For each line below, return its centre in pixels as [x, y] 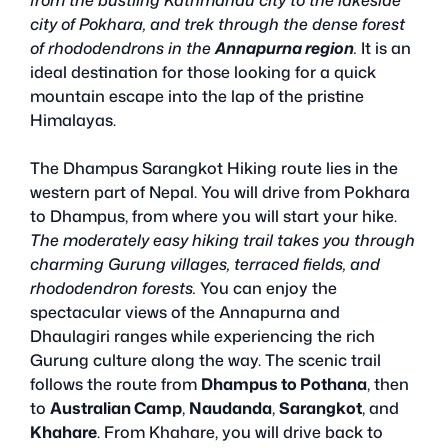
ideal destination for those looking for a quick [203, 71]
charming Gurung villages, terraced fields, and [205, 263]
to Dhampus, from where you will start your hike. [213, 215]
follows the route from [115, 383]
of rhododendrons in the [122, 47]
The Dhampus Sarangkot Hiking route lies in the [214, 167]
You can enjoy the [266, 287]
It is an [384, 47]
